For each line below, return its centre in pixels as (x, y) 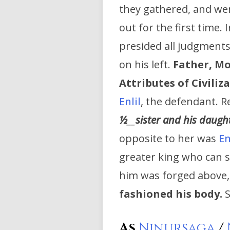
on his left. (146, 65)
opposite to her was (169, 139)
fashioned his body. (171, 194)
